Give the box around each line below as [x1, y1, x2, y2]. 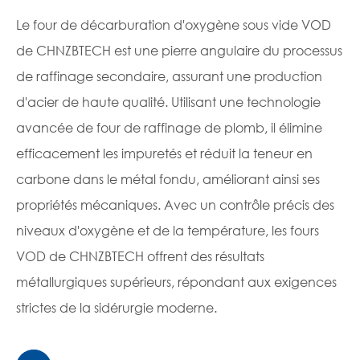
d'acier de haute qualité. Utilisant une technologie [16, 93, 321, 111]
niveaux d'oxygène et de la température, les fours [16, 222, 319, 239]
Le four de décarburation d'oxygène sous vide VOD [16, 16, 331, 34]
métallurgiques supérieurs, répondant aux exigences [16, 273, 337, 291]
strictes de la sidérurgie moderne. [16, 299, 217, 317]
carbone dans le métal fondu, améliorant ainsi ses [16, 170, 320, 188]
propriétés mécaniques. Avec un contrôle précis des [16, 196, 334, 214]
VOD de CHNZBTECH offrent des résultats [16, 247, 264, 265]
